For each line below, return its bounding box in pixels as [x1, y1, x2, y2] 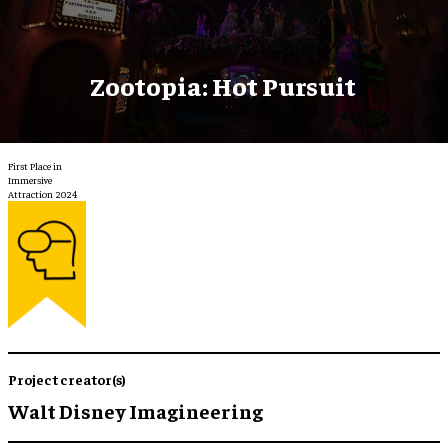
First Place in [8, 159, 62, 172]
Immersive [8, 173, 52, 186]
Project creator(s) [8, 369, 126, 388]
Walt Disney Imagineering [8, 397, 263, 423]
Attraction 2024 [8, 187, 77, 200]
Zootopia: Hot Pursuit [91, 68, 357, 102]
